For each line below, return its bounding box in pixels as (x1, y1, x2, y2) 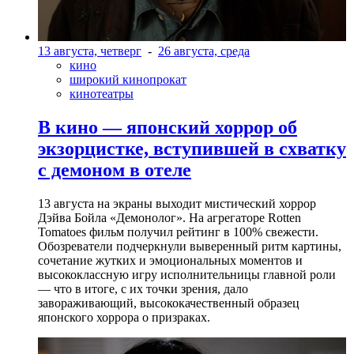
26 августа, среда (158, 44, 250, 58)
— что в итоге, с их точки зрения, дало (38, 282, 248, 296)
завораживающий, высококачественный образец (38, 296, 299, 310)
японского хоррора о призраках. (38, 311, 210, 324)
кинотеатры (70, 87, 134, 101)
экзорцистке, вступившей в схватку (38, 138, 346, 160)
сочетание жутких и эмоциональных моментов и (38, 254, 303, 267)
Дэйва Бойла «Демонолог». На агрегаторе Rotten (38, 211, 301, 224)
